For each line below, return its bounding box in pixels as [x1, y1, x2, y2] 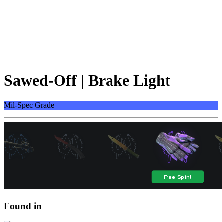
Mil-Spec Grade [4, 100, 54, 109]
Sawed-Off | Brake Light [4, 71, 170, 90]
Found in [4, 200, 42, 211]
